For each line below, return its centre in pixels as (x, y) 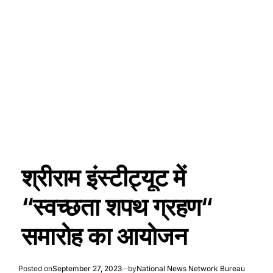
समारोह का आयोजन (104, 236)
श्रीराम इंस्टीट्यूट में (104, 178)
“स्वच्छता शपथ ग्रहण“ (117, 207)
